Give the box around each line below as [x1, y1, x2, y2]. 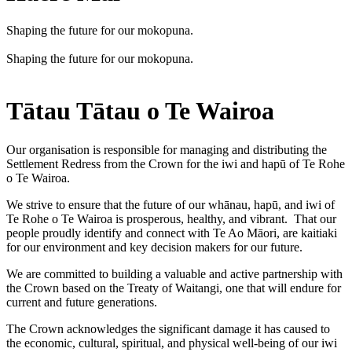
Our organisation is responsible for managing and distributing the [6, 142, 327, 156]
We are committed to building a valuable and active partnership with [6, 266, 343, 280]
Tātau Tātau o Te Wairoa [6, 97, 274, 126]
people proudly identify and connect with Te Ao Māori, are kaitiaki [6, 225, 337, 240]
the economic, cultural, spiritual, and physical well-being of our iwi [6, 335, 337, 350]
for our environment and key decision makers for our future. [6, 240, 302, 254]
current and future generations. [6, 295, 163, 309]
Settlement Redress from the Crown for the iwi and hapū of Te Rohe [6, 156, 345, 170]
